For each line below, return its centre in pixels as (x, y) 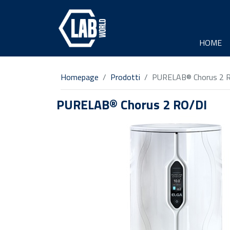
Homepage (80, 77)
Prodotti (125, 77)
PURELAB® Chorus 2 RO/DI (132, 105)
